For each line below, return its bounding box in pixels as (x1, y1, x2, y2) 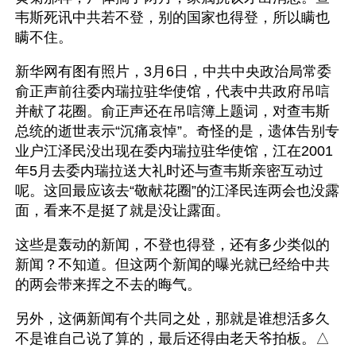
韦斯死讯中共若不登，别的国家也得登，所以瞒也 (15, 9, 330, 25)
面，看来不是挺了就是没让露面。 (15, 202, 230, 219)
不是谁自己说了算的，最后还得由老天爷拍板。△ (15, 330, 330, 346)
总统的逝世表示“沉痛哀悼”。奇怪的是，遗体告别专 (15, 122, 339, 139)
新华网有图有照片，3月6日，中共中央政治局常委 (15, 63, 331, 79)
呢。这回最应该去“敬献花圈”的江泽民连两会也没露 (15, 182, 339, 199)
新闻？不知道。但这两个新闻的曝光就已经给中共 (15, 256, 330, 273)
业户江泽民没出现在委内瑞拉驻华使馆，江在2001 (15, 142, 333, 159)
